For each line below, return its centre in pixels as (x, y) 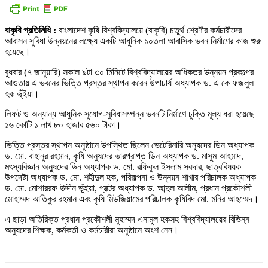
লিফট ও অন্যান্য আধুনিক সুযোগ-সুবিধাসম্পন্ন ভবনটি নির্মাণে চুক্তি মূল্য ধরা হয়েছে (130, 114)
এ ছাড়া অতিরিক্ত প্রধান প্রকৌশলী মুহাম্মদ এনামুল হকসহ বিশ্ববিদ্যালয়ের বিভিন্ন (127, 220)
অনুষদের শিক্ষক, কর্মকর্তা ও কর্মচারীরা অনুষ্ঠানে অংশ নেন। (92, 230)
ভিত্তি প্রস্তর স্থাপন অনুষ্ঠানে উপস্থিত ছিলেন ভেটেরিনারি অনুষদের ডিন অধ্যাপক (130, 145)
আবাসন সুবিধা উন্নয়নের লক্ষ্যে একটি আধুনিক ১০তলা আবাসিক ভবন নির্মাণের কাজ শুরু (133, 41)
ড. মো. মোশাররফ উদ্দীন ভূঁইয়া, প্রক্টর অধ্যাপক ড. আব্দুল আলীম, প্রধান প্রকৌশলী (128, 188)
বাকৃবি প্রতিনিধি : (32, 31)
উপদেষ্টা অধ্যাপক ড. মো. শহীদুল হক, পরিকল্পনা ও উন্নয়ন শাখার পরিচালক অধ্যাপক (130, 178)
